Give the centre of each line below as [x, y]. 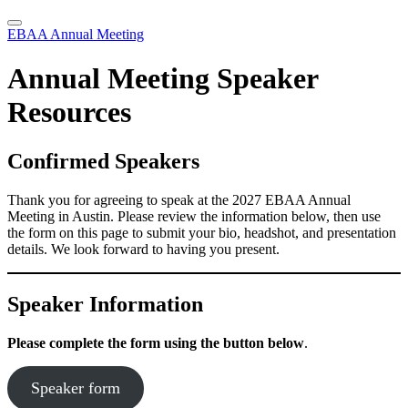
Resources [69, 112]
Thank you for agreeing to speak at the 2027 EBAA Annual [179, 199]
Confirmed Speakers [103, 161]
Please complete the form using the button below [156, 342]
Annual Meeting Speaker [163, 79]
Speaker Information [105, 304]
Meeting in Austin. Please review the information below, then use [194, 216]
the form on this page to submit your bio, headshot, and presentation [202, 232]
